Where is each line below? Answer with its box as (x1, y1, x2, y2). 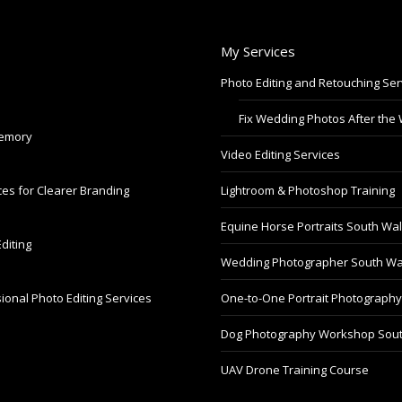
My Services (221, 41, 295, 60)
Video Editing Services (221, 145, 340, 162)
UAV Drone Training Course (221, 361, 369, 378)
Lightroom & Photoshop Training (221, 181, 395, 198)
